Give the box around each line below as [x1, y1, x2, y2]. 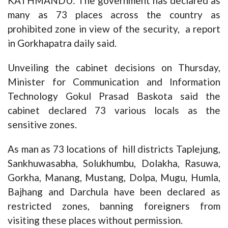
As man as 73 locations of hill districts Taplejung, [8, 142, 220, 155]
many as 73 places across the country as [8, 8, 220, 20]
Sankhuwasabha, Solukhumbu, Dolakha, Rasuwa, [8, 157, 220, 169]
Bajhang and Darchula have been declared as [8, 185, 220, 197]
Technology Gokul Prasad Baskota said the [8, 90, 220, 102]
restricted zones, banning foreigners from [8, 199, 220, 212]
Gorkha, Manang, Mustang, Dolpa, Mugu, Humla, [8, 171, 220, 183]
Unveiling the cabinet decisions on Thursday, [8, 61, 220, 73]
